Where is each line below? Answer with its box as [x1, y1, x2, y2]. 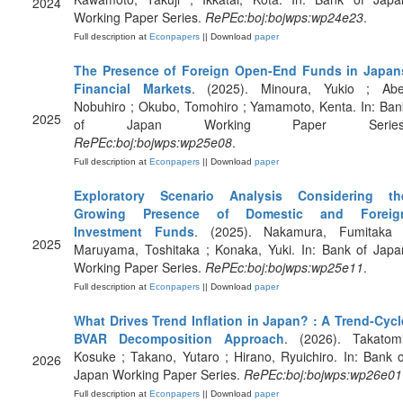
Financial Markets [74, 79, 192, 97]
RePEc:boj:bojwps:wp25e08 [74, 133, 232, 151]
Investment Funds [74, 222, 194, 240]
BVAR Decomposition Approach [74, 329, 284, 347]
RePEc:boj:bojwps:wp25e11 [205, 258, 363, 276]
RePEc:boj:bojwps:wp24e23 [205, 8, 363, 26]
